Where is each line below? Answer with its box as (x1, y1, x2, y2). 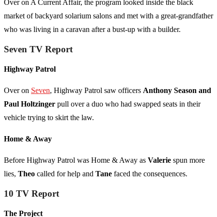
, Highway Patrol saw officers (50, 86, 143, 95)
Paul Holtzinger (4, 100, 55, 108)
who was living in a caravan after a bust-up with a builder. (4, 25, 181, 34)
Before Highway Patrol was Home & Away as (4, 156, 148, 165)
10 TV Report (4, 188, 59, 199)
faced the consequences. (112, 170, 187, 178)
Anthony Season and (143, 86, 211, 95)
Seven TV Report (4, 44, 73, 55)
